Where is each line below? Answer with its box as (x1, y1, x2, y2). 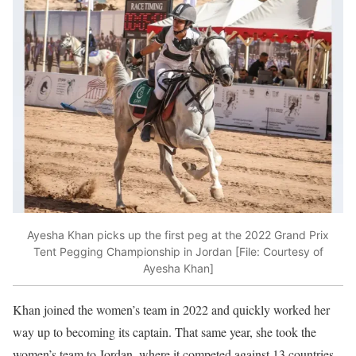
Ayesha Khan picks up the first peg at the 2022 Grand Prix (27, 228, 329, 242)
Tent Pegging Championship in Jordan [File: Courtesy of (33, 245, 323, 259)
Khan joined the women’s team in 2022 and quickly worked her (13, 300, 330, 318)
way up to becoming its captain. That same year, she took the (13, 323, 316, 340)
